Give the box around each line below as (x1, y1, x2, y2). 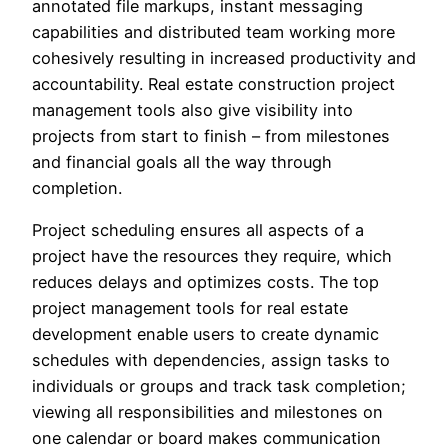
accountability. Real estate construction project (32, 73, 395, 94)
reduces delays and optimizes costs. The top (32, 272, 379, 293)
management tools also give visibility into (32, 99, 353, 120)
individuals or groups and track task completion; (32, 376, 406, 397)
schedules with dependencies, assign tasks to (32, 350, 390, 371)
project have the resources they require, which (32, 246, 392, 267)
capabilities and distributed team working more (32, 21, 395, 42)
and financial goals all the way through (32, 151, 332, 172)
